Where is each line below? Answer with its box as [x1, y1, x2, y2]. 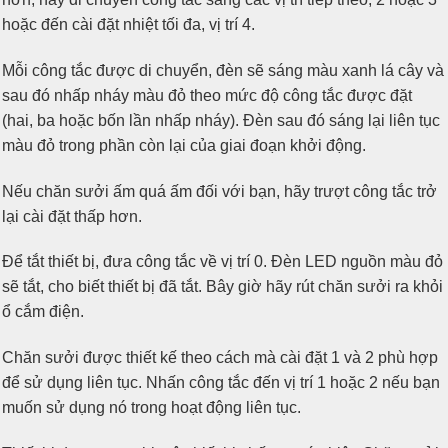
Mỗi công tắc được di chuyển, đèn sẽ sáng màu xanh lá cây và [2, 61, 444, 79]
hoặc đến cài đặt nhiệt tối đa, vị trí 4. [2, 15, 255, 33]
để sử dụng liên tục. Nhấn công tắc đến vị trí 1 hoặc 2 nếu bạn [2, 374, 440, 392]
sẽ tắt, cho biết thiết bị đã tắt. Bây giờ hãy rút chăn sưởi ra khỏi [2, 278, 443, 296]
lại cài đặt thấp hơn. [2, 207, 142, 225]
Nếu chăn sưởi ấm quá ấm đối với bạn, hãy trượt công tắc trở [2, 182, 437, 200]
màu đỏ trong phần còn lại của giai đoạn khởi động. [2, 136, 366, 154]
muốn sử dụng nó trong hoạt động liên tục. [2, 399, 301, 417]
